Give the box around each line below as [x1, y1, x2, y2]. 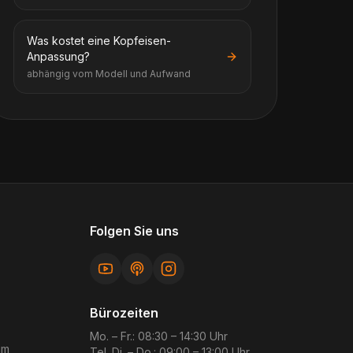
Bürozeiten [90, 305, 158, 321]
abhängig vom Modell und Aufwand [27, 68, 191, 80]
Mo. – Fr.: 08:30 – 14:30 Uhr [90, 329, 228, 343]
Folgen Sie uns [90, 223, 179, 239]
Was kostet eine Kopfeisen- [27, 34, 171, 47]
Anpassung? [27, 50, 90, 63]
